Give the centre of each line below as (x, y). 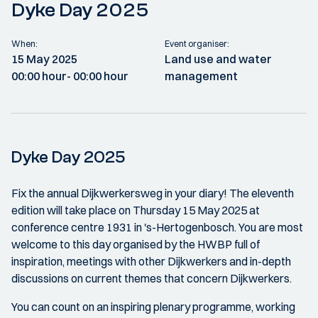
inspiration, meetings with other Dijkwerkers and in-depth (151, 261)
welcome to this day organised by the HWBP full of (136, 244)
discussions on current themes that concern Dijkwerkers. (152, 278)
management (201, 76)
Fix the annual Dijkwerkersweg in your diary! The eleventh (153, 193)
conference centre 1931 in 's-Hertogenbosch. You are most (157, 227)
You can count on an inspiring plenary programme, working (153, 307)
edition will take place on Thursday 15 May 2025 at (136, 210)
